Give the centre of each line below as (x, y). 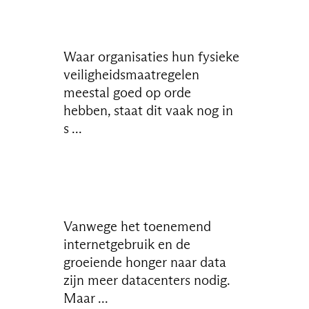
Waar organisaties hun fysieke (152, 56)
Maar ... (86, 298)
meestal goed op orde (128, 92)
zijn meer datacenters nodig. (147, 280)
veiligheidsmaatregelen (132, 74)
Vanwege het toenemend (138, 226)
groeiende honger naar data (145, 262)
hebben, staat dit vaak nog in (149, 110)
